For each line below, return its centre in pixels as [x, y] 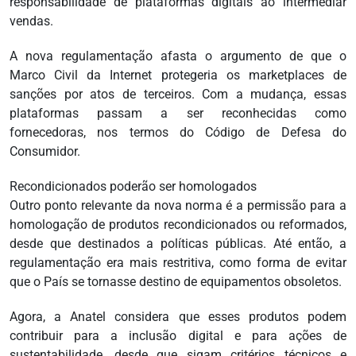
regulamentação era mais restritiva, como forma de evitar [178, 263]
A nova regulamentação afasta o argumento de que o [178, 56]
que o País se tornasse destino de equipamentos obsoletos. [176, 282]
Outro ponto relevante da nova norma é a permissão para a [178, 206]
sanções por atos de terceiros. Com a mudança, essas [178, 95]
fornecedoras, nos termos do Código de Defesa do [178, 133]
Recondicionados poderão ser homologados [133, 187]
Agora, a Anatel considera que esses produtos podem [178, 317]
